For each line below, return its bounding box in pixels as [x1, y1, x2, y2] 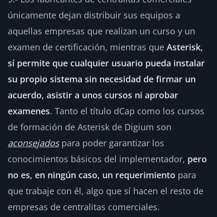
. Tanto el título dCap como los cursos [50, 105, 204, 117]
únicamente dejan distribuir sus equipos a [8, 9, 180, 21]
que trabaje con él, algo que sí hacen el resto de [8, 185, 203, 197]
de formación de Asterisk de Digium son [8, 121, 171, 133]
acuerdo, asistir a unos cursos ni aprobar [8, 89, 178, 101]
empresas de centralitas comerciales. [8, 201, 160, 213]
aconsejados [8, 137, 59, 149]
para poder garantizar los [59, 137, 164, 149]
